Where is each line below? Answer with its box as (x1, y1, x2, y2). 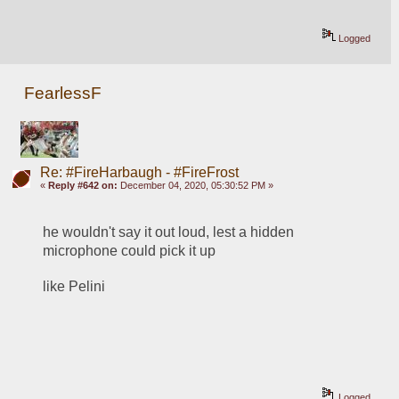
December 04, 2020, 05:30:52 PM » (117, 180, 273, 191)
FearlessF (24, 84, 102, 103)
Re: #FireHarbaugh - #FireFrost (39, 165, 239, 181)
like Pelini (43, 279, 106, 295)
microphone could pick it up (43, 243, 216, 259)
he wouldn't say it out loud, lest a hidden (43, 224, 295, 240)
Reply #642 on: (47, 180, 118, 191)
